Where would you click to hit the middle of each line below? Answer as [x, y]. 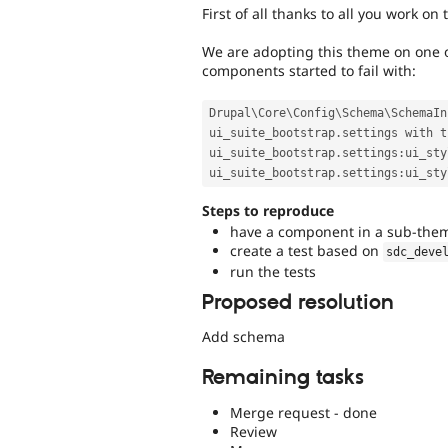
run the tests [273, 271]
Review [253, 431]
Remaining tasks [283, 377]
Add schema [243, 337]
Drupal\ [233, 113]
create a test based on [306, 250]
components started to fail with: [309, 71]
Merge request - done [303, 412]
